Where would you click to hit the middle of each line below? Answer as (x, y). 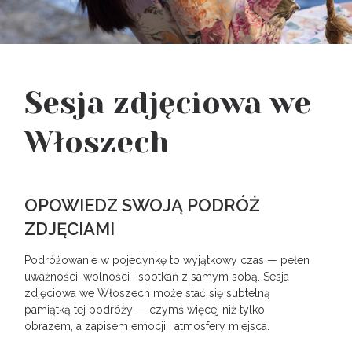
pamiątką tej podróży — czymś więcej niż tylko (145, 310)
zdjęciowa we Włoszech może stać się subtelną (148, 293)
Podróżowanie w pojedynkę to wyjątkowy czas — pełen (167, 260)
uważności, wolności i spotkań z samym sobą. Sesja (157, 277)
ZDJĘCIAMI (70, 229)
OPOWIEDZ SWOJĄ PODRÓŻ (143, 205)
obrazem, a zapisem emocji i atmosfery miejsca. (147, 326)
